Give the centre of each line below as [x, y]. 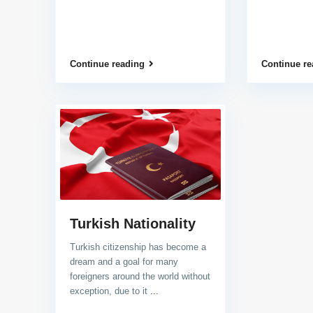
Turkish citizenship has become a [138, 247]
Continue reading [107, 64]
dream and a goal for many [124, 261]
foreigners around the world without [140, 276]
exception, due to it [110, 291]
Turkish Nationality [132, 223]
